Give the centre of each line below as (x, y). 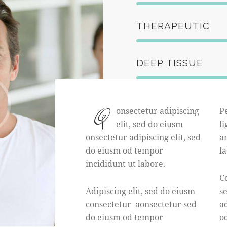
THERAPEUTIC (173, 26)
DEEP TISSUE (170, 63)
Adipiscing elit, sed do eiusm (141, 191)
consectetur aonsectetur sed (141, 204)
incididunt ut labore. (126, 164)
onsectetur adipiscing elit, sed (143, 137)
